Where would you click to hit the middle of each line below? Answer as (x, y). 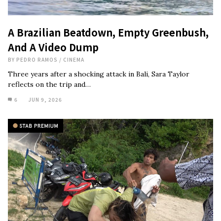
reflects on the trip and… (49, 84)
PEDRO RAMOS (37, 59)
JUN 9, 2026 (45, 99)
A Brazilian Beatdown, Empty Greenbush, (108, 32)
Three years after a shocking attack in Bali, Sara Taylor (99, 74)
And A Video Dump (53, 47)
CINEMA (74, 59)
